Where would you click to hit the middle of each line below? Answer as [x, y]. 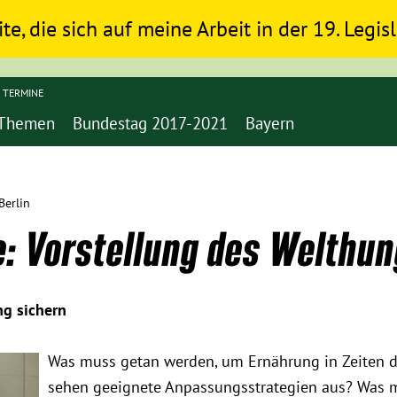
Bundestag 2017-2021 [150, 123]
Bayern [270, 123]
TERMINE [23, 93]
